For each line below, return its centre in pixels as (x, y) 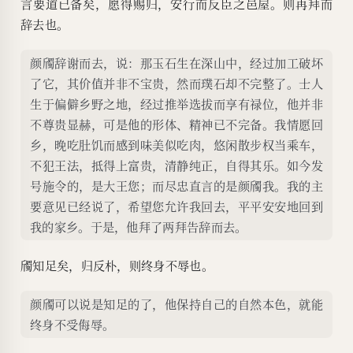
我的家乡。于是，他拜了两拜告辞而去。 (139, 227)
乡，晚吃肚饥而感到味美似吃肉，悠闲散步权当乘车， (176, 145)
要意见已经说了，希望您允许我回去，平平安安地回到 (176, 206)
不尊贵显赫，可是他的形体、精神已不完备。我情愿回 (176, 124)
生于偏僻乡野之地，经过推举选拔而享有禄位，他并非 (176, 104)
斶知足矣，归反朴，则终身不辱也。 (117, 266)
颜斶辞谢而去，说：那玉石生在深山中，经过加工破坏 (176, 63)
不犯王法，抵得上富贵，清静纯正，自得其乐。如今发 (176, 165)
